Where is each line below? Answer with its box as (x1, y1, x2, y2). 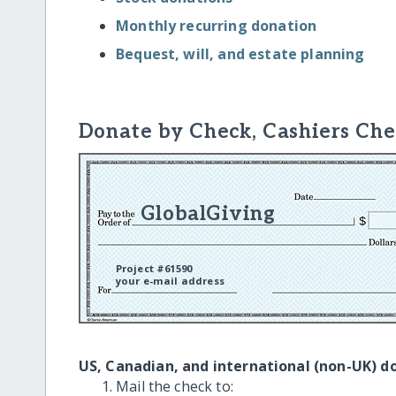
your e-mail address (115, 274, 225, 288)
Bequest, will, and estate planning (116, 44, 365, 65)
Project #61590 (115, 262, 193, 276)
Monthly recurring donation (116, 16, 317, 36)
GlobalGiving (140, 202, 276, 227)
